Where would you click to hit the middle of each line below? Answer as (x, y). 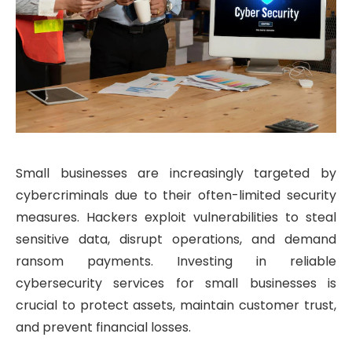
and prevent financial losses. (103, 328)
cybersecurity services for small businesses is (176, 284)
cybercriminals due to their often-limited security (176, 196)
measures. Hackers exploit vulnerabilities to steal (176, 218)
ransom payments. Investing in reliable (176, 262)
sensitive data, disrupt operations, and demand (176, 240)
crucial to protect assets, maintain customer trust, (176, 306)
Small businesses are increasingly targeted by (176, 174)
